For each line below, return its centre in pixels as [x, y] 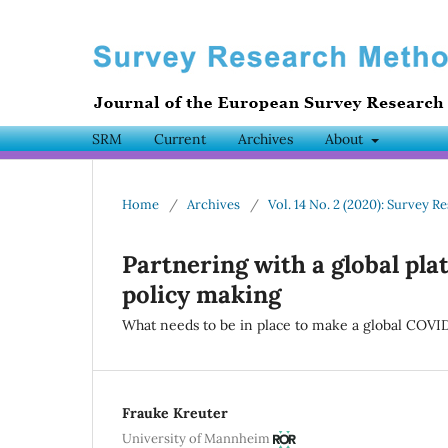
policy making [201, 295]
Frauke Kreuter [175, 413]
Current [180, 139]
